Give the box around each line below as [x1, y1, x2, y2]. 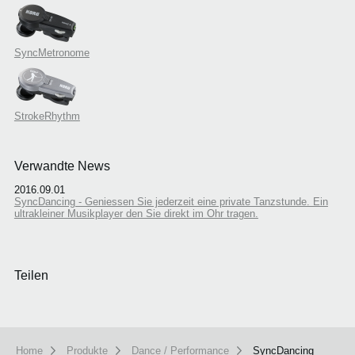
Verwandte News [13, 159, 110, 174]
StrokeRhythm [13, 110, 80, 123]
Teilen [13, 268, 48, 282]
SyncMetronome [13, 47, 90, 59]
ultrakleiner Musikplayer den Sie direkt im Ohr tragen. [13, 207, 258, 219]
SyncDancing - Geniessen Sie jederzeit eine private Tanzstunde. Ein [13, 195, 328, 208]
